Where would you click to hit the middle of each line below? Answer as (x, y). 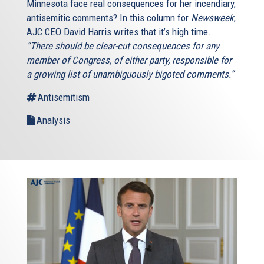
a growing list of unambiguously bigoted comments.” (130, 74)
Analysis (53, 120)
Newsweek (212, 17)
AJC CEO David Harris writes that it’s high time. (119, 32)
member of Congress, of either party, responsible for (129, 60)
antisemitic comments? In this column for (109, 17)
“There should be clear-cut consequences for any (123, 46)
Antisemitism (64, 97)
